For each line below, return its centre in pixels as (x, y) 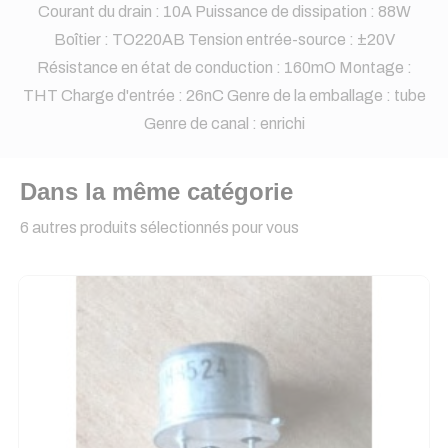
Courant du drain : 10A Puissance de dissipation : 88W (224, 11)
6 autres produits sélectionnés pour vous (159, 227)
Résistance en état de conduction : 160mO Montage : (224, 67)
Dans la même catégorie (156, 191)
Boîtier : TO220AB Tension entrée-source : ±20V (224, 39)
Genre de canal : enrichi (224, 123)
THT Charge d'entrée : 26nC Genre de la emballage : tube (224, 95)
